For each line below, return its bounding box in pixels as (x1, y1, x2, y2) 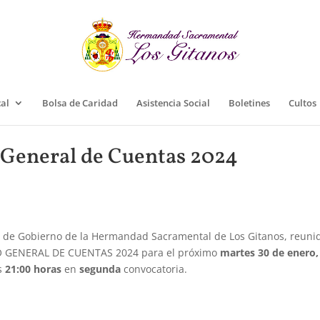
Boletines (229, 96, 270, 109)
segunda (79, 262, 121, 276)
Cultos (289, 96, 316, 109)
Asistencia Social (136, 96, 210, 109)
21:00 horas (5, 262, 62, 276)
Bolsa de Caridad (42, 96, 118, 109)
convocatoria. (121, 262, 188, 276)
